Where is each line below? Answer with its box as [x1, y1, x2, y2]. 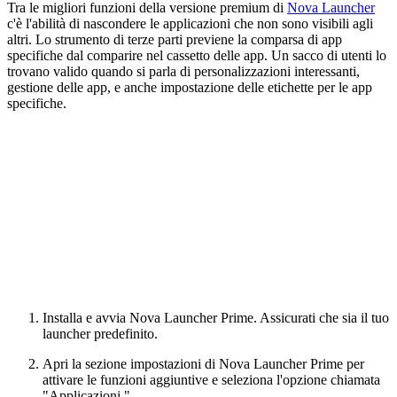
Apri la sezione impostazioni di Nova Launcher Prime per [43, 356, 364, 372]
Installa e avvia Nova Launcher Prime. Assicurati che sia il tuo [43, 310, 389, 326]
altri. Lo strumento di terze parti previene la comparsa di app [7, 32, 342, 48]
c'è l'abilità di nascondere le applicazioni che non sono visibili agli [7, 16, 373, 32]
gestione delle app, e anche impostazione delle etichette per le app [7, 80, 372, 96]
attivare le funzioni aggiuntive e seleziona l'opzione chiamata [43, 372, 380, 388]
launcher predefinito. [43, 326, 158, 342]
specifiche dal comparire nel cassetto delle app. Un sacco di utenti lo [7, 48, 386, 64]
